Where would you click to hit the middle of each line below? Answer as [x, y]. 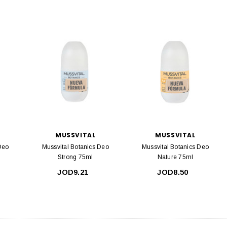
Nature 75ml [175, 157]
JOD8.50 [173, 173]
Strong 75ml [75, 157]
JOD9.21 [73, 173]
